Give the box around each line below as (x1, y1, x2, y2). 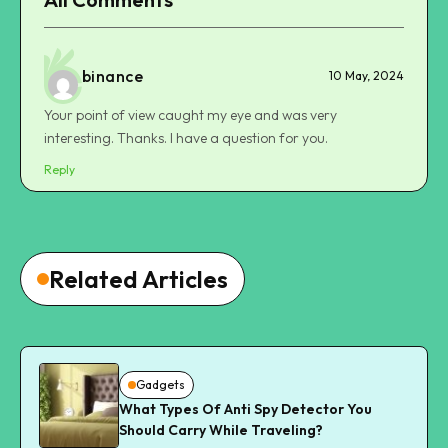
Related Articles (49, 264, 228, 295)
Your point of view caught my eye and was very (44, 106, 337, 125)
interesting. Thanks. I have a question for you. (44, 129, 328, 148)
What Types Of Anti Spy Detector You (119, 399, 372, 418)
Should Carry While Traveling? (119, 420, 323, 439)
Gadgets (136, 376, 185, 392)
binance (82, 65, 144, 86)
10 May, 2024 (329, 68, 404, 84)
